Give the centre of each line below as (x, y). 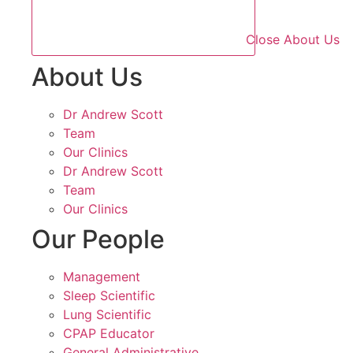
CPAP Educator (109, 333)
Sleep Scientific (109, 295)
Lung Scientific (107, 314)
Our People (98, 239)
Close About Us (293, 39)
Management (102, 276)
